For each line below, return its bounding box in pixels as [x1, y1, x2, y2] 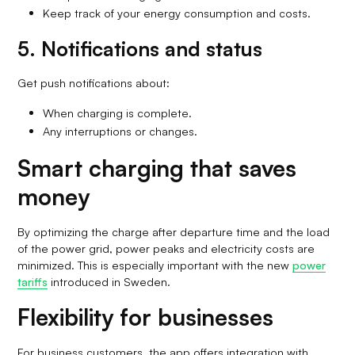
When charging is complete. [43, 105, 193, 120]
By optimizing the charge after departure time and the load [17, 223, 330, 239]
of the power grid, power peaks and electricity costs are [17, 240, 315, 255]
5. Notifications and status [17, 35, 263, 61]
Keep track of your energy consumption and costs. [43, 6, 311, 21]
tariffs [17, 273, 48, 288]
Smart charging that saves [17, 153, 297, 182]
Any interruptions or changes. [43, 124, 198, 139]
